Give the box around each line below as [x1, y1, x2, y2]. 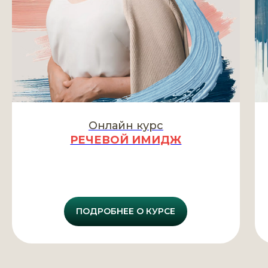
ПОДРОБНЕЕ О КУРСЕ [76, 206, 176, 217]
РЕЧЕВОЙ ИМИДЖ [70, 133, 182, 147]
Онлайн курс [88, 118, 163, 132]
